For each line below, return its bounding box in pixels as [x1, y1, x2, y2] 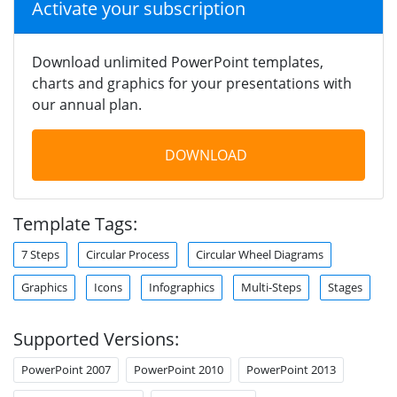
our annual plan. [32, 94, 142, 114]
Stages [328, 278, 362, 295]
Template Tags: [13, 211, 137, 236]
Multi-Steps [241, 278, 301, 295]
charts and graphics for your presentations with [32, 73, 352, 93]
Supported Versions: [13, 326, 179, 351]
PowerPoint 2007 [21, 361, 111, 378]
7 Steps [21, 245, 59, 262]
